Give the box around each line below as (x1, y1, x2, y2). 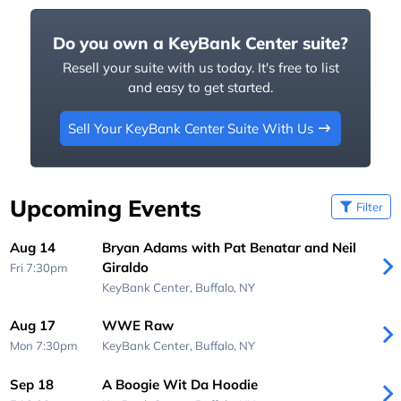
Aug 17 (10, 317, 56, 335)
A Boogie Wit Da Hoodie (101, 375, 258, 393)
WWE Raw (101, 317, 174, 335)
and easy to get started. (128, 79, 273, 97)
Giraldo (101, 258, 149, 276)
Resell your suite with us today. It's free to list (62, 59, 339, 77)
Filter (356, 199, 384, 214)
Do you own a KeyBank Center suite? (53, 31, 348, 54)
